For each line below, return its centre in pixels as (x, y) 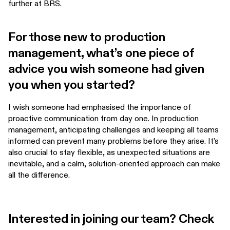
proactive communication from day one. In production (103, 119)
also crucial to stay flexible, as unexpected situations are (109, 152)
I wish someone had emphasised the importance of (100, 107)
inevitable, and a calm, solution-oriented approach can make (114, 164)
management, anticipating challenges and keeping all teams (113, 130)
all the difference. (40, 175)
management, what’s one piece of (101, 53)
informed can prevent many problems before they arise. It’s (113, 141)
